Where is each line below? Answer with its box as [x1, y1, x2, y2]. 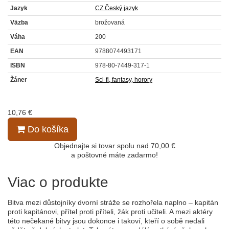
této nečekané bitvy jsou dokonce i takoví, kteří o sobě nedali [8, 217, 204, 225]
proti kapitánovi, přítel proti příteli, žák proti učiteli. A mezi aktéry [8, 208, 213, 216]
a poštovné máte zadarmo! [71, 151, 158, 159]
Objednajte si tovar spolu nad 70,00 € [54, 142, 175, 150]
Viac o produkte [8, 174, 108, 191]
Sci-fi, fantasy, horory [95, 76, 152, 84]
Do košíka [25, 124, 68, 135]
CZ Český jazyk [95, 5, 138, 12]
